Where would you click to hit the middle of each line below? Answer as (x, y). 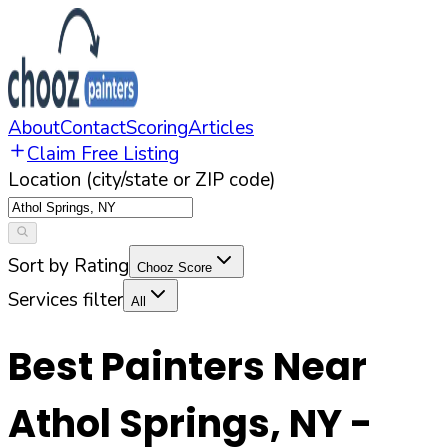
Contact (93, 128)
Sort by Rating (68, 266)
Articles (221, 128)
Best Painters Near (187, 367)
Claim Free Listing (103, 154)
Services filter (65, 300)
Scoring (157, 128)
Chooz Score (174, 267)
